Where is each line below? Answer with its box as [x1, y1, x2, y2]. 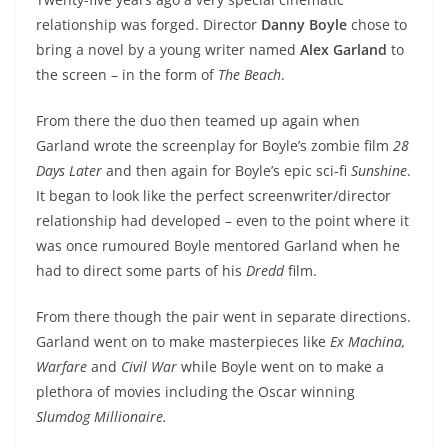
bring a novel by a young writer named [36, 40, 300, 60]
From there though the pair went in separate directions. [36, 307, 411, 327]
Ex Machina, [330, 332, 405, 352]
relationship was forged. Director [36, 15, 261, 35]
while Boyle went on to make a [177, 357, 384, 377]
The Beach [218, 65, 281, 85]
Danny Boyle [261, 15, 347, 35]
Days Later [36, 161, 102, 181]
